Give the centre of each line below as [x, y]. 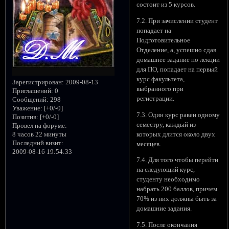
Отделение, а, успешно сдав [177, 50]
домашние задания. [164, 209]
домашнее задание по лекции [178, 60]
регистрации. [156, 98]
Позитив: [25, 117]
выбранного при [160, 89]
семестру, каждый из [166, 124]
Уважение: [27, 108]
